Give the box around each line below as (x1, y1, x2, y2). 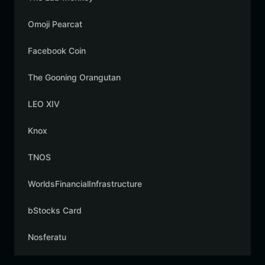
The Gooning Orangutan (28, 72, 121, 82)
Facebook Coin (28, 46, 86, 56)
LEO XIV (28, 99, 60, 109)
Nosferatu (28, 232, 66, 242)
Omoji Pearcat (28, 19, 82, 29)
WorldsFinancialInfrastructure (28, 179, 142, 189)
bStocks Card (28, 205, 82, 215)
